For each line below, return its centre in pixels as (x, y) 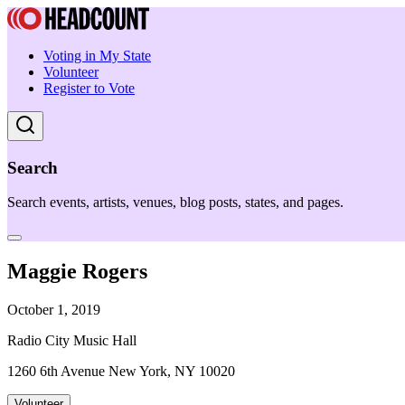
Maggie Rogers (77, 272)
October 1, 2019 (54, 310)
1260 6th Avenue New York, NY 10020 (121, 372)
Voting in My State (97, 56)
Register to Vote (89, 88)
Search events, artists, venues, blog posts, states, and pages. (175, 202)
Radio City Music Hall (72, 341)
